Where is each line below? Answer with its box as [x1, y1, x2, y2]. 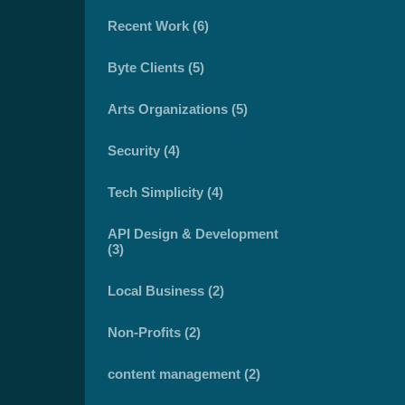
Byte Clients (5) [108, 60, 204, 75]
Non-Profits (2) [108, 325, 201, 340]
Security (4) [108, 143, 180, 158]
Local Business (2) [108, 283, 224, 298]
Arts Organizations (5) [108, 101, 248, 117]
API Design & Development [108, 226, 278, 241]
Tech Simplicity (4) [108, 184, 223, 200]
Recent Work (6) [108, 18, 209, 33]
